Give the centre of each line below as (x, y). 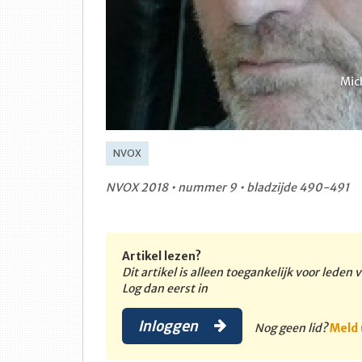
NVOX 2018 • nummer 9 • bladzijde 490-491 (227, 188)
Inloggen (170, 326)
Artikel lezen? (162, 257)
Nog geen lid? (292, 328)
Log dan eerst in (165, 289)
